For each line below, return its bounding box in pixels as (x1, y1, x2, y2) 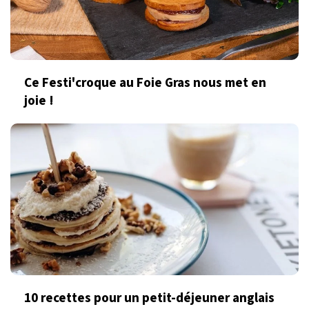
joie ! (24, 91, 54, 111)
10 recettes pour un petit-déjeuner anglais (24, 288, 275, 308)
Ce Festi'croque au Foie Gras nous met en (24, 73, 266, 93)
